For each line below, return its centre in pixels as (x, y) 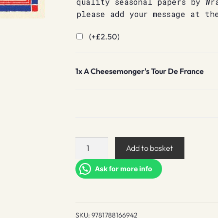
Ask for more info (123, 169)
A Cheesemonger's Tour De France (144, 71)
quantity (89, 204)
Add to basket (150, 148)
